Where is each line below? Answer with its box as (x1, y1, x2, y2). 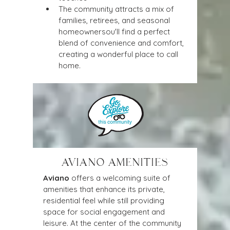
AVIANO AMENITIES (62, 157, 168, 168)
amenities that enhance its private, (43, 184, 167, 194)
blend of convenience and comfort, (59, 38, 186, 48)
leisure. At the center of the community (43, 218, 183, 228)
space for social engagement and (43, 207, 167, 217)
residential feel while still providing (43, 196, 166, 205)
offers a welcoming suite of (69, 173, 172, 183)
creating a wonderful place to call (59, 49, 180, 59)
